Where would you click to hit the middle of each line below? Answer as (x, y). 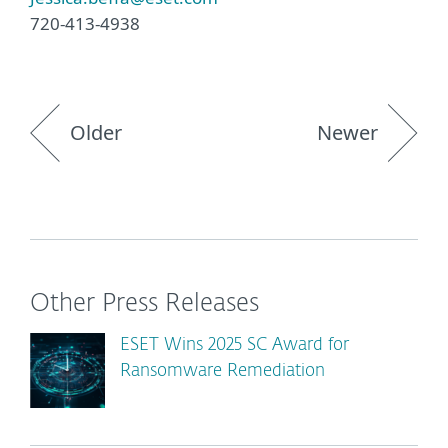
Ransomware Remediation (222, 371)
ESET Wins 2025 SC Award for (234, 345)
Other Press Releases (144, 304)
